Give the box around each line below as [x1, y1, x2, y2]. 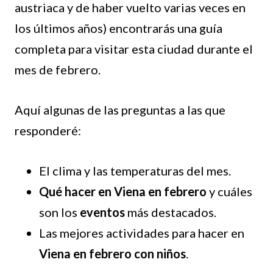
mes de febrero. [15, 62, 101, 77]
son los [39, 205, 80, 220]
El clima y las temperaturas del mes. [39, 163, 231, 179]
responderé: [15, 123, 81, 138]
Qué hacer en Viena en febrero [39, 184, 207, 199]
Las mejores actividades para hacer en [39, 225, 244, 241]
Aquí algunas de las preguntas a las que [15, 102, 225, 118]
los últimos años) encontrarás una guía [15, 21, 222, 36]
